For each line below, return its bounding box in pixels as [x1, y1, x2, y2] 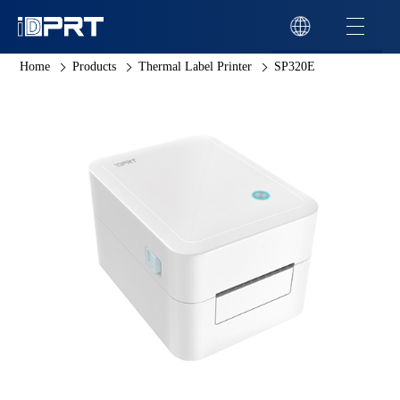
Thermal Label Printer [138, 60, 253, 73]
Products [72, 60, 117, 73]
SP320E [274, 60, 316, 73]
